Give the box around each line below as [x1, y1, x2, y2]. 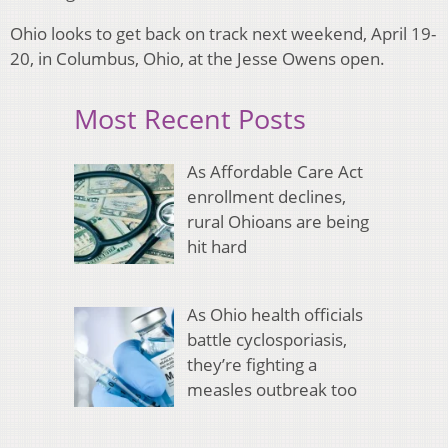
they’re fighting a [186, 353, 317, 377]
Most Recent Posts [74, 100, 306, 138]
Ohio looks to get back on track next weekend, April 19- [10, 22, 436, 46]
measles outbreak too [186, 378, 357, 402]
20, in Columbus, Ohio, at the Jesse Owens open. [10, 47, 385, 71]
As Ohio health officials [186, 303, 363, 327]
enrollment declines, [186, 184, 346, 208]
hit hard [186, 234, 247, 258]
